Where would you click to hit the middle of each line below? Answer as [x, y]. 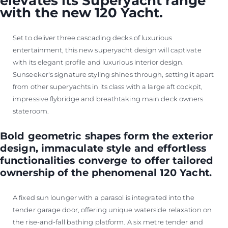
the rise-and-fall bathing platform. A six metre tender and [108, 222]
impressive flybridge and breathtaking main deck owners [108, 99]
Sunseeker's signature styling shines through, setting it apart [113, 74]
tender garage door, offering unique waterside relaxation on [112, 210]
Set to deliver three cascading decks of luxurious [92, 38]
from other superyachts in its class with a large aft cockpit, [108, 87]
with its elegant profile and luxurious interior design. [98, 62]
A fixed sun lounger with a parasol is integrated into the [104, 197]
